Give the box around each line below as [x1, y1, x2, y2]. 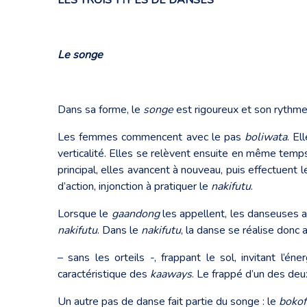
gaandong [111, 206, 160, 221]
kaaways [150, 266, 192, 282]
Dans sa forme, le [58, 101, 143, 117]
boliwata [245, 129, 288, 145]
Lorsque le [58, 206, 112, 221]
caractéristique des [58, 266, 150, 282]
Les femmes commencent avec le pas [58, 129, 245, 145]
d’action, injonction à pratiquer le [58, 178, 211, 194]
